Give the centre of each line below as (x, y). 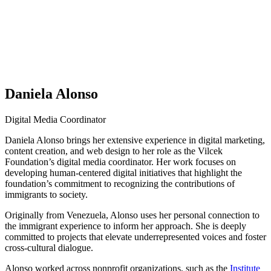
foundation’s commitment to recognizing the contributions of (120, 184)
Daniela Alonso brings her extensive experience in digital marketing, (135, 140)
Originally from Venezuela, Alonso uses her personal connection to (132, 215)
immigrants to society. (46, 195)
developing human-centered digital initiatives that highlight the (123, 173)
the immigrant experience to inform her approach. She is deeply (126, 226)
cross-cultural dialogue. (49, 248)
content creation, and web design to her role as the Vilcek (114, 151)
